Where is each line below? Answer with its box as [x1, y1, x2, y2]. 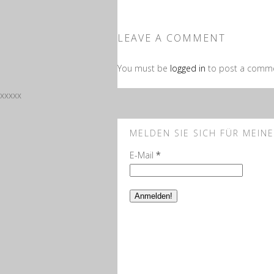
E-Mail [130, 149, 156, 161]
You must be [117, 62, 170, 74]
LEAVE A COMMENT [117, 31, 226, 45]
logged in [170, 62, 208, 74]
